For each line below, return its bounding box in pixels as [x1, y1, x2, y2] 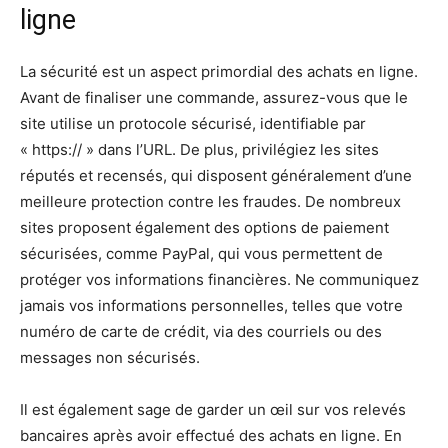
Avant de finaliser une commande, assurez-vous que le [20, 88, 408, 107]
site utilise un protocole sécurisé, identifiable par [20, 114, 366, 133]
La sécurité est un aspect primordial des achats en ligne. [20, 62, 418, 81]
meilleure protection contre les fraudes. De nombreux [20, 192, 401, 211]
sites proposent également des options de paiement [20, 218, 389, 237]
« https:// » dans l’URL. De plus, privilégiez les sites [20, 140, 379, 159]
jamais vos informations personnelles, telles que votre [20, 296, 403, 315]
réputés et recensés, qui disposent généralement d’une [20, 166, 412, 185]
